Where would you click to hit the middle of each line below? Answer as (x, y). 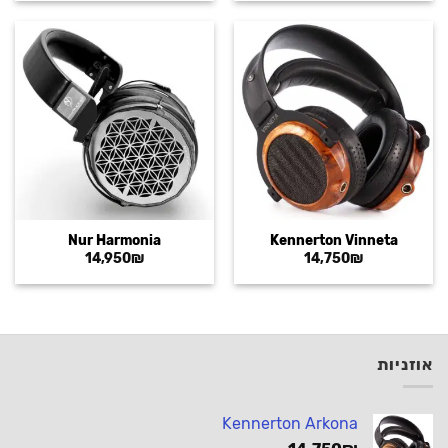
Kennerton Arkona (290, 424)
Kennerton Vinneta (333, 240)
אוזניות (405, 364)
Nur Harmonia (114, 240)
